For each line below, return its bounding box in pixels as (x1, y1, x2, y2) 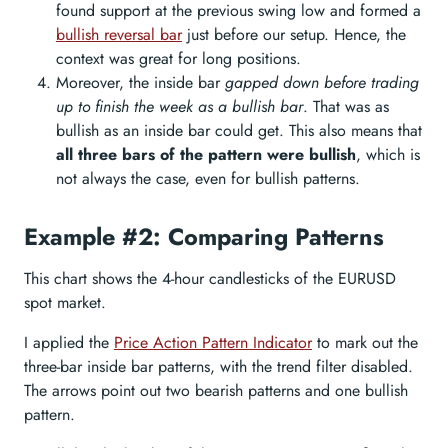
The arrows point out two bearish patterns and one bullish (24, 379, 408, 403)
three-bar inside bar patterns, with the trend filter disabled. (24, 355, 413, 379)
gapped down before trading (225, 71, 419, 95)
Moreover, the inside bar (56, 71, 225, 95)
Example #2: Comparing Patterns (24, 220, 384, 255)
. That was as (303, 95, 389, 119)
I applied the (24, 331, 114, 355)
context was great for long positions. (56, 47, 301, 71)
